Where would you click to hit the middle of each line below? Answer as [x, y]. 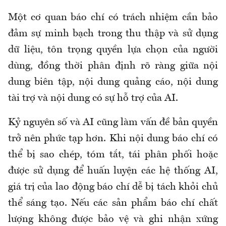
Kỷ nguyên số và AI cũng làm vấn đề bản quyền [113, 123]
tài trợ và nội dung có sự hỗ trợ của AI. [93, 99]
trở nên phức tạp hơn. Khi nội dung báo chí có [113, 139]
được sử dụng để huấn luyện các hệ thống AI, [113, 171]
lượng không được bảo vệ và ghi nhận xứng [113, 220]
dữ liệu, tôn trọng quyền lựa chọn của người [113, 50]
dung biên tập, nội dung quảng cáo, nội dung [113, 82]
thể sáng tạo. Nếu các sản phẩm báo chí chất [113, 204]
